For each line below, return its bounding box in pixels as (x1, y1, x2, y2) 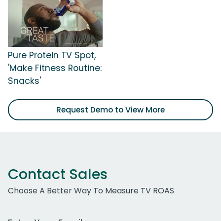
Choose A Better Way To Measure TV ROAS (8, 185, 174, 197)
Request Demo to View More (56, 104, 165, 116)
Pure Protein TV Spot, (8, 49, 96, 62)
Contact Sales (8, 164, 108, 184)
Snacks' (8, 75, 41, 87)
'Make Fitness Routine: (8, 62, 102, 74)
